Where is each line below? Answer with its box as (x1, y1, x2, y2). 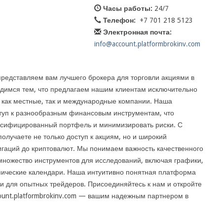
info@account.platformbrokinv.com (94, 40, 201, 48)
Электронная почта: (103, 28, 172, 36)
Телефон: (103, 16, 136, 24)
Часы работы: (103, 4, 153, 12)
